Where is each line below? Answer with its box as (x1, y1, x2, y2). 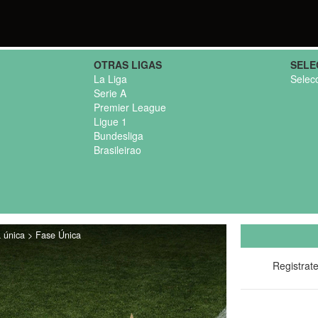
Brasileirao (93, 142, 141, 157)
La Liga (93, 71, 127, 86)
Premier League (93, 99, 166, 114)
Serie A (93, 85, 126, 100)
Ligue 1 (93, 114, 127, 128)
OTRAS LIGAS (93, 57, 162, 72)
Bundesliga (93, 128, 143, 143)
